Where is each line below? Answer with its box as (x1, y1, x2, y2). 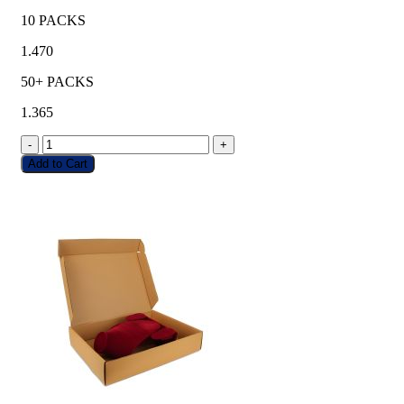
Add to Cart (28, 156, 87, 170)
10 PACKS (21, 12, 86, 28)
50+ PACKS (21, 73, 94, 89)
